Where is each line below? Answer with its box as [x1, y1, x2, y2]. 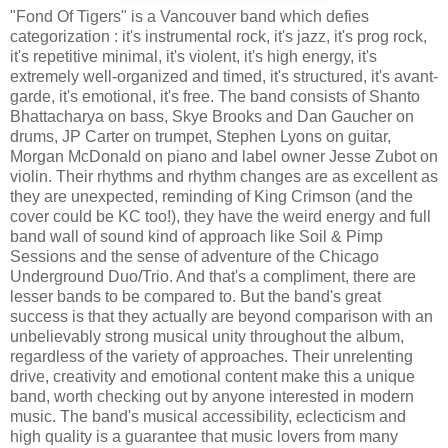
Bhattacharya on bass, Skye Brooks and [10, 107, 297, 125]
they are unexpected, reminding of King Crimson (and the [10, 187, 413, 205]
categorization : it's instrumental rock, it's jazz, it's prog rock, [10, 27, 427, 45]
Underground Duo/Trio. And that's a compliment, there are [10, 267, 416, 285]
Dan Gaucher [297, 107, 392, 125]
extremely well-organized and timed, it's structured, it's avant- [10, 67, 438, 85]
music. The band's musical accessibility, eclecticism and [10, 407, 406, 425]
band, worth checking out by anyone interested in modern [10, 387, 414, 405]
